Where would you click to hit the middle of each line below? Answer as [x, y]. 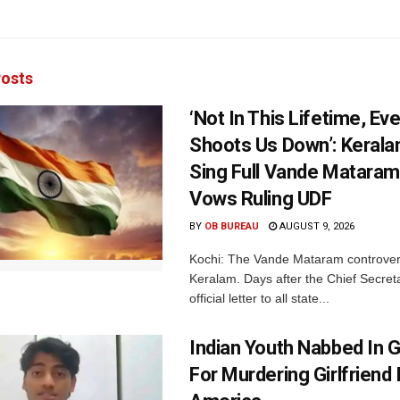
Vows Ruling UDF [261, 199]
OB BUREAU [232, 227]
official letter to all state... [259, 299]
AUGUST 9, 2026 [316, 227]
